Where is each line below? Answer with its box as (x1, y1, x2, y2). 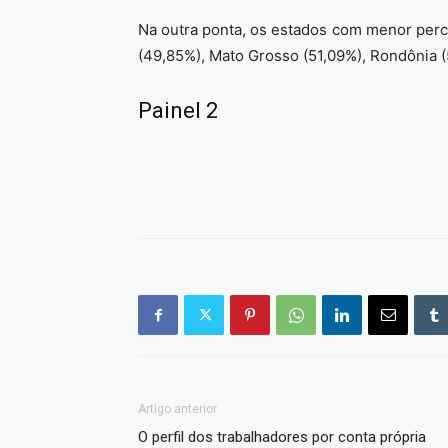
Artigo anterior (138, 402, 217, 416)
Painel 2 (138, 98, 218, 123)
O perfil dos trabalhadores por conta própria (138, 428, 426, 446)
